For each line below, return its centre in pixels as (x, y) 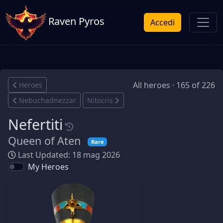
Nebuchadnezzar (48, 100)
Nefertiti (35, 124)
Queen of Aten (46, 141)
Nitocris (100, 100)
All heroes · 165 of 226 (174, 85)
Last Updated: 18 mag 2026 (68, 155)
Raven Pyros (75, 21)
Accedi (163, 22)
